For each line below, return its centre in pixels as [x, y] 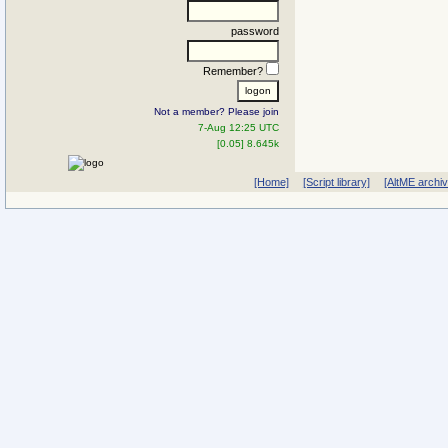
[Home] [271, 182]
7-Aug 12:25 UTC [238, 127]
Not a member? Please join [216, 111]
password [255, 30]
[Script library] [336, 182]
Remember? [234, 70]
